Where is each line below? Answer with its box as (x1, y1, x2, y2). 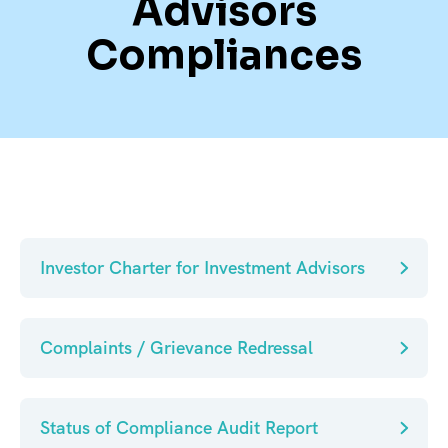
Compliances (86, 30, 362, 82)
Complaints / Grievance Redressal (40, 336, 313, 360)
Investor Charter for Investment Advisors (40, 256, 365, 280)
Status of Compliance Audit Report (40, 416, 318, 440)
